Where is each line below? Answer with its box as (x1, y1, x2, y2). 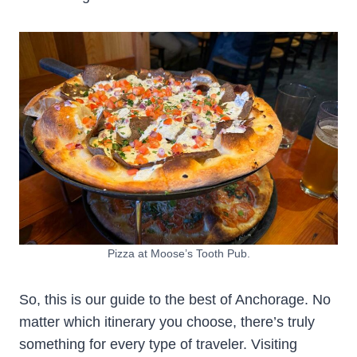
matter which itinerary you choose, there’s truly (19, 313, 315, 330)
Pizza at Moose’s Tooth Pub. (107, 246, 250, 260)
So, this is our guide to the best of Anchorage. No (19, 291, 331, 308)
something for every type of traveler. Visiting (19, 335, 297, 352)
